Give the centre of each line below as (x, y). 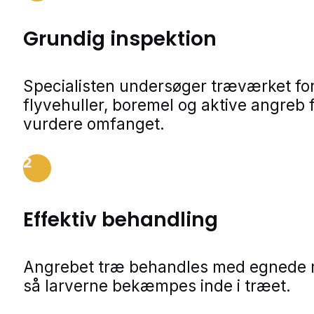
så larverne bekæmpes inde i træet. (157, 286)
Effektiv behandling (121, 220)
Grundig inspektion (120, 39)
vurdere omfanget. (94, 124)
